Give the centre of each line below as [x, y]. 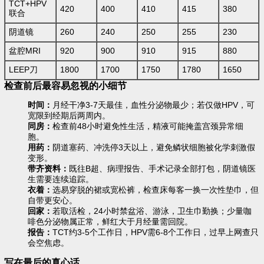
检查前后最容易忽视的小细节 [66, 85]
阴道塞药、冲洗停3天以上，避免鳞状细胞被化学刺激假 [154, 148]
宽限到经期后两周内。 [69, 116]
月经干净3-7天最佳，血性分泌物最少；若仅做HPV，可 [154, 105]
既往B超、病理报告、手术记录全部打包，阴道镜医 [163, 169]
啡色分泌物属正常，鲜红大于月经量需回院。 [110, 222]
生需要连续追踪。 [61, 179]
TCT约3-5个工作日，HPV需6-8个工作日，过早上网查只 [156, 232]
